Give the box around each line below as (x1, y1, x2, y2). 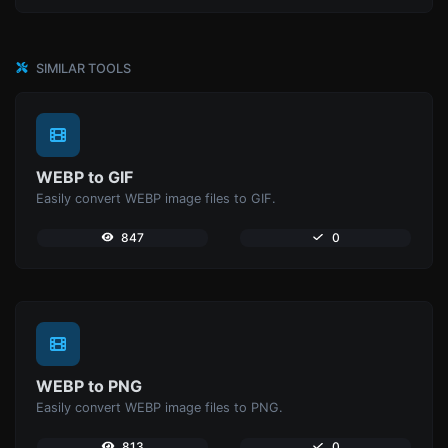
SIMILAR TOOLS (33, 60, 131, 76)
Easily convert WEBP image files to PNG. (36, 399, 283, 415)
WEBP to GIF (36, 166, 133, 187)
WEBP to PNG (36, 375, 142, 396)
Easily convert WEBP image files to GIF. (36, 190, 276, 206)
